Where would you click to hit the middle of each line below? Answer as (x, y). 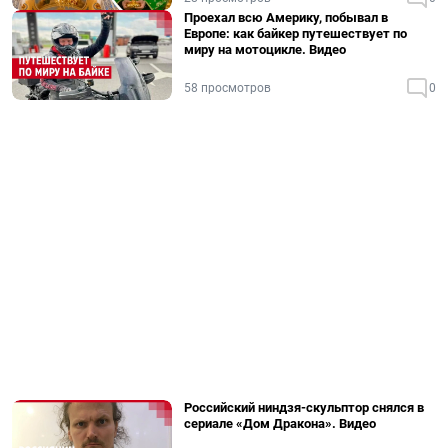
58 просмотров (227, 88)
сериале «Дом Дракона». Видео (280, 423)
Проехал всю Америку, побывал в (286, 17)
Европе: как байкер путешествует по (295, 33)
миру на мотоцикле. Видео (265, 49)
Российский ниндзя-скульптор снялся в (304, 407)
